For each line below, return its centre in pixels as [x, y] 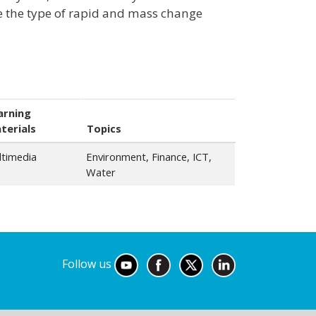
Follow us [88, 264]
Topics [104, 129]
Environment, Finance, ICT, [149, 157]
